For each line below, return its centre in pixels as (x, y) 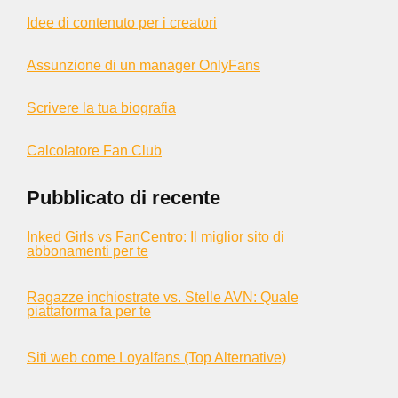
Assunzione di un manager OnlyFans (143, 65)
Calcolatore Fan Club (94, 151)
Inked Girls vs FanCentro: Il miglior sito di (155, 237)
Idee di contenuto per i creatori (122, 23)
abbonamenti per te (88, 251)
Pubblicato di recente (123, 198)
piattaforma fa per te (89, 311)
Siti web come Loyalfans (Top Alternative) (156, 358)
